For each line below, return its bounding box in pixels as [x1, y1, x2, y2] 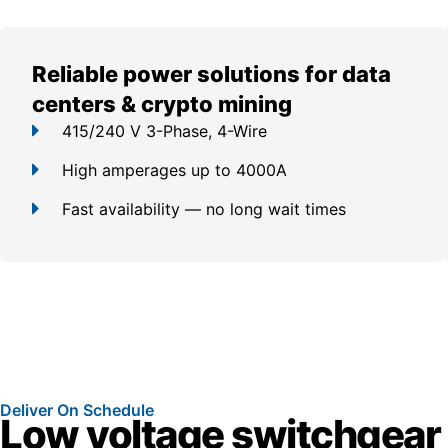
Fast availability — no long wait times [62, 198, 346, 219]
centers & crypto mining [32, 90, 292, 117]
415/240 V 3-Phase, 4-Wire [62, 120, 267, 141]
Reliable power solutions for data [32, 60, 391, 87]
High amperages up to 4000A [62, 159, 287, 180]
